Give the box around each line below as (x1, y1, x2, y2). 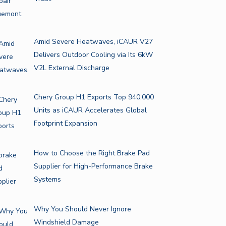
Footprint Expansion (33, 119, 166, 129)
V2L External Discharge (33, 63, 109, 73)
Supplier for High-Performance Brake (33, 161, 153, 172)
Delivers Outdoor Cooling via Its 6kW (33, 49, 153, 60)
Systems (33, 175, 61, 185)
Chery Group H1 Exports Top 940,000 (33, 92, 154, 102)
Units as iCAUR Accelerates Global (33, 105, 147, 116)
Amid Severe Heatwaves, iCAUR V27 (33, 36, 153, 46)
